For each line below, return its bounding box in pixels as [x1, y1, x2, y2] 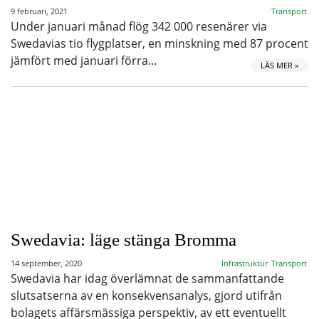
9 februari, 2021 [11, 6, 68, 16]
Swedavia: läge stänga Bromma [11, 230, 236, 249]
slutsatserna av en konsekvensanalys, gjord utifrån [11, 288, 282, 303]
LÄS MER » [261, 60, 298, 70]
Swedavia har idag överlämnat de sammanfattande [11, 271, 284, 286]
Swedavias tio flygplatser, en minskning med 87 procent [11, 36, 308, 51]
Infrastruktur [221, 258, 268, 268]
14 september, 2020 [11, 258, 82, 268]
